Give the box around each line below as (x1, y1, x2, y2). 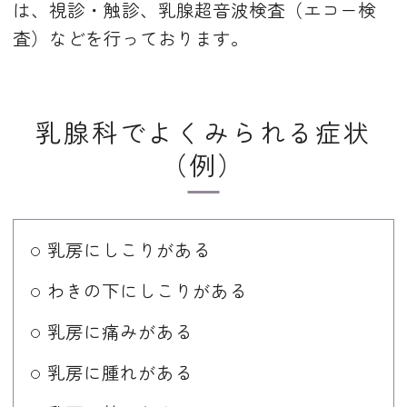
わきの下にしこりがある (46, 277, 247, 304)
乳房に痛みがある (46, 318, 193, 345)
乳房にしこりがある (46, 236, 211, 263)
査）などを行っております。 (13, 25, 249, 51)
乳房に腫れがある (46, 359, 193, 386)
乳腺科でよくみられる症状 (35, 114, 372, 150)
